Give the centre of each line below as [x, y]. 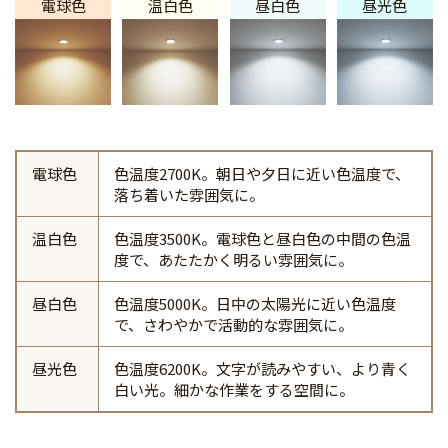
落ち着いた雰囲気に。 [189, 195]
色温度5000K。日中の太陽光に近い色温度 [255, 304]
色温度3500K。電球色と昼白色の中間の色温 [262, 239]
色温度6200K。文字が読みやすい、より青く [262, 369]
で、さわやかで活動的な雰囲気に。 [233, 325]
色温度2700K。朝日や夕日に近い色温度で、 [262, 174]
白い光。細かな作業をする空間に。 [234, 390]
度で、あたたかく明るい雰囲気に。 [233, 260]
